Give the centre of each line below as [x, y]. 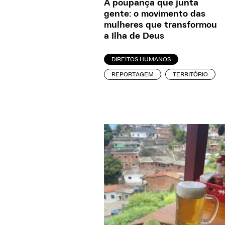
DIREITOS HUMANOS [141, 59]
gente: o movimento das [155, 14]
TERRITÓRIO [190, 74]
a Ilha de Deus [134, 36]
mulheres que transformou [160, 25]
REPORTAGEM [133, 74]
